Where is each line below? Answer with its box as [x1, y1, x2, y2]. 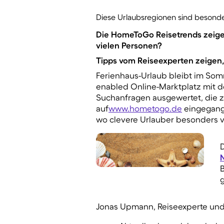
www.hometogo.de [108, 103, 182, 113]
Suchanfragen [96, 92, 150, 102]
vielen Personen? [96, 40, 162, 50]
